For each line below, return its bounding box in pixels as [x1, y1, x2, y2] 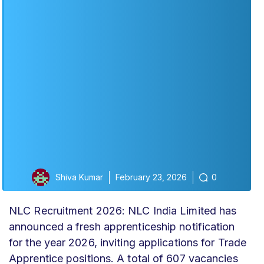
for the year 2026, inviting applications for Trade [9, 236, 247, 249]
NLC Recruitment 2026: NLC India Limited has [9, 204, 237, 217]
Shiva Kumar [55, 172, 103, 182]
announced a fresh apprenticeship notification [9, 220, 235, 233]
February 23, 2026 [115, 172, 187, 182]
